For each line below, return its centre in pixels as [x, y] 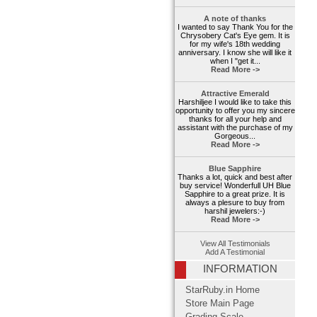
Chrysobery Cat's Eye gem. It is [235, 36]
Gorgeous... [235, 136]
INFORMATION [240, 269]
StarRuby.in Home [223, 290]
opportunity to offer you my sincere [235, 111]
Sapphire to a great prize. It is [235, 194]
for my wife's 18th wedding [235, 44]
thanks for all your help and [235, 119]
